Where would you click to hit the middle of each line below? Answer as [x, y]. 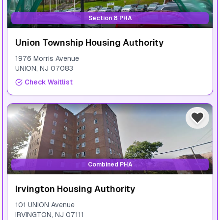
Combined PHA [110, 165]
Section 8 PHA [110, 18]
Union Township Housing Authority [89, 42]
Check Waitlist [49, 82]
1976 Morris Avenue [47, 58]
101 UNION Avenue [45, 205]
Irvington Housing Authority [75, 189]
